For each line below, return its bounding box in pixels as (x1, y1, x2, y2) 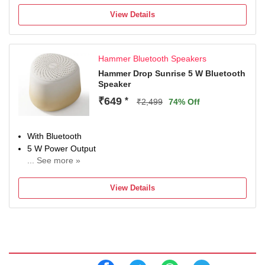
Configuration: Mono (27, 179, 104, 189)
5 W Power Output (27, 144, 96, 153)
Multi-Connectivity (27, 167, 93, 176)
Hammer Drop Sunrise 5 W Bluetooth (98, 69, 245, 78)
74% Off (169, 97, 200, 106)
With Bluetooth (27, 131, 82, 141)
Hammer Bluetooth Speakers (98, 54, 206, 63)
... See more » (27, 156, 80, 165)
